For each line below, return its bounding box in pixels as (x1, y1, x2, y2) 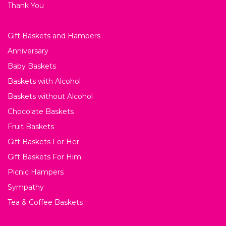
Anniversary (8, 46, 48, 55)
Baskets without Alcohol (8, 91, 93, 101)
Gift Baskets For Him (8, 152, 81, 161)
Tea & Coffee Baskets (8, 197, 83, 207)
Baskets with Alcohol (8, 76, 81, 86)
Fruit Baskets (8, 122, 54, 131)
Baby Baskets (8, 61, 56, 71)
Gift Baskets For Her (8, 137, 79, 146)
